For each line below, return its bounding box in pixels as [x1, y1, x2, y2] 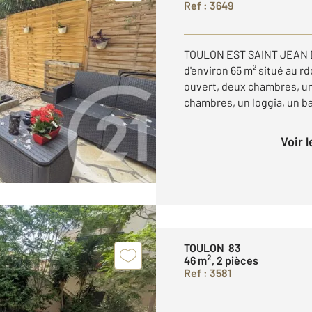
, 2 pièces [212, 253, 258, 267]
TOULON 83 [184, 241, 241, 254]
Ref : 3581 [184, 266, 232, 279]
